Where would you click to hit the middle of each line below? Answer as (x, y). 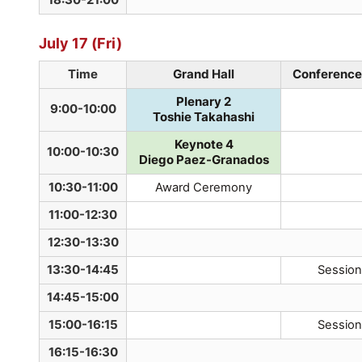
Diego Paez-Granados (204, 160)
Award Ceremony (204, 188)
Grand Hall (204, 75)
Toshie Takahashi (204, 118)
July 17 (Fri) (80, 42)
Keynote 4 (204, 145)
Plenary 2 (204, 102)
